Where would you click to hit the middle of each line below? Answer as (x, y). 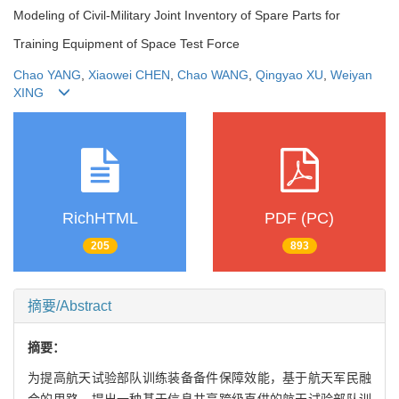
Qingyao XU (289, 74)
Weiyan (351, 74)
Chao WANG (213, 74)
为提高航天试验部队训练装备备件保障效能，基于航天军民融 (199, 377)
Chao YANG (47, 74)
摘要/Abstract (69, 305)
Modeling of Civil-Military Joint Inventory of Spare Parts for (177, 16)
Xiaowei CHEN (129, 74)
